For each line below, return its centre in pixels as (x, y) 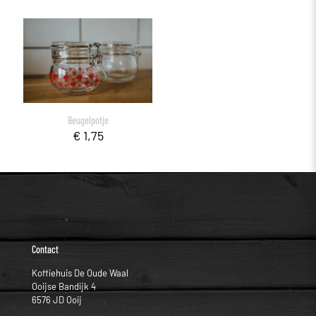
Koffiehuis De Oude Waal (80, 273)
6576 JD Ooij (57, 300)
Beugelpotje (88, 121)
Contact (45, 250)
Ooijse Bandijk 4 (64, 287)
